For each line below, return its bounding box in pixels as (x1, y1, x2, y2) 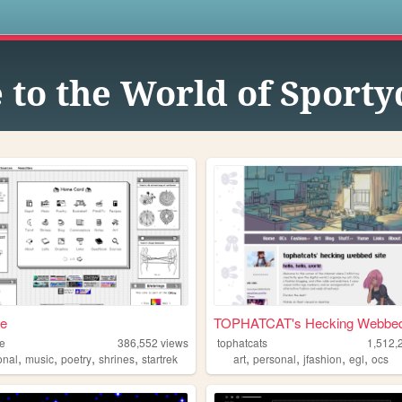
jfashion (303, 351, 343, 367)
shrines (99, 351, 135, 367)
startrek (142, 351, 179, 367)
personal (253, 351, 297, 367)
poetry (61, 351, 92, 367)
